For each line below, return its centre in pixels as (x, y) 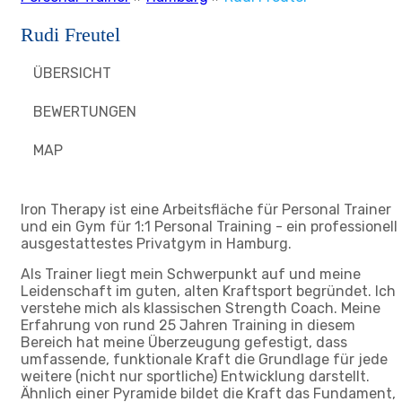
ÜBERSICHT (72, 73)
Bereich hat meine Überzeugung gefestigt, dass (184, 342)
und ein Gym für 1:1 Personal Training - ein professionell (209, 227)
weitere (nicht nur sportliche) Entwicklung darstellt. (195, 376)
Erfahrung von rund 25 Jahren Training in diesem (188, 325)
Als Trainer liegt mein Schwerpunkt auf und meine (191, 274)
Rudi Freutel (70, 35)
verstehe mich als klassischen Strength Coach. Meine (201, 308)
